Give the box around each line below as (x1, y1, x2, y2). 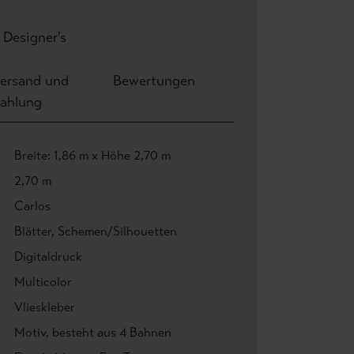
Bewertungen (112, 72, 195, 89)
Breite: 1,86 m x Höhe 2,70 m (14, 148, 171, 163)
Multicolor (14, 274, 72, 289)
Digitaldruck (14, 249, 82, 264)
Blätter (14, 224, 51, 239)
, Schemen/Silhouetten (51, 224, 177, 239)
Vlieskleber (14, 299, 75, 314)
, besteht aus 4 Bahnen (46, 325, 171, 340)
